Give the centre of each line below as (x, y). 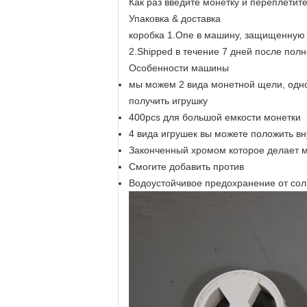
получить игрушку (168, 101)
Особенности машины (179, 68)
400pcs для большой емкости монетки (215, 117)
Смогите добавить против (186, 167)
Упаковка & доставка (175, 19)
